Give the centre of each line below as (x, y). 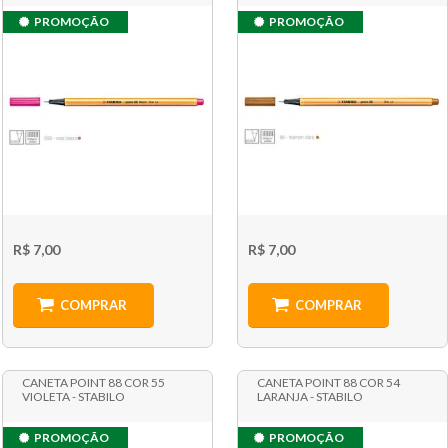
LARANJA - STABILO (310, 396)
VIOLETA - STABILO (73, 396)
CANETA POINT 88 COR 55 (93, 382)
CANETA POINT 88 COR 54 (329, 382)
